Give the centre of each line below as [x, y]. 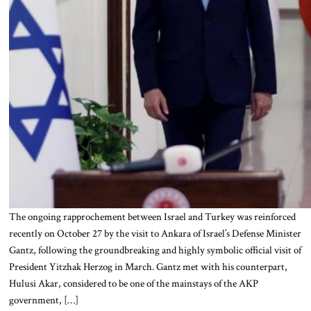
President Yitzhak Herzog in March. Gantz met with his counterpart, [148, 266]
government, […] [43, 300]
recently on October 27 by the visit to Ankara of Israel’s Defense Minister [155, 233]
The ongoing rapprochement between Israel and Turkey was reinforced [152, 216]
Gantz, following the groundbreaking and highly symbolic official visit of [155, 250]
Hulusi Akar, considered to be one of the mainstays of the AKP [133, 283]
